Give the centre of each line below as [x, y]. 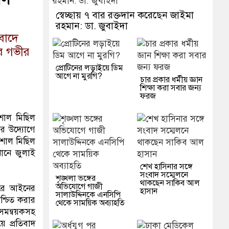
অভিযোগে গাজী [79, 187]
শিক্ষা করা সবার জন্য [170, 88]
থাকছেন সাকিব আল [170, 183]
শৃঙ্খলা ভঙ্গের [75, 179]
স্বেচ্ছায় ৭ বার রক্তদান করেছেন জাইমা [124, 15]
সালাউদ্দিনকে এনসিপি [88, 195]
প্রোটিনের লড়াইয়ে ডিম [89, 68]
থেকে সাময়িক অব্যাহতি [90, 203]
